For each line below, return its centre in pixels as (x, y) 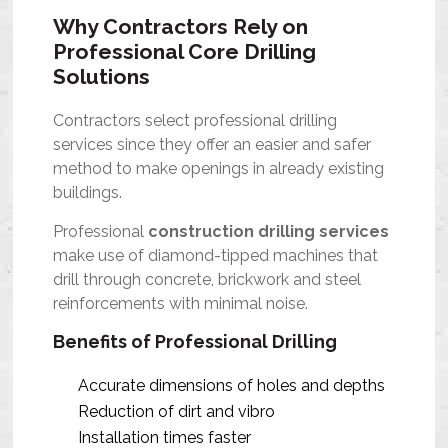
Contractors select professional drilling (195, 120)
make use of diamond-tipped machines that (216, 255)
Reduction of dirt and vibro (177, 411)
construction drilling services (269, 231)
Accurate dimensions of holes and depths (232, 385)
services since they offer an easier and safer (212, 144)
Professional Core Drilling (185, 51)
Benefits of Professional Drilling (195, 341)
